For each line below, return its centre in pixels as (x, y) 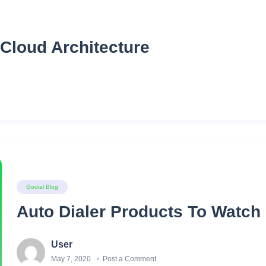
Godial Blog (42, 186)
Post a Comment (130, 259)
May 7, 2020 (71, 259)
